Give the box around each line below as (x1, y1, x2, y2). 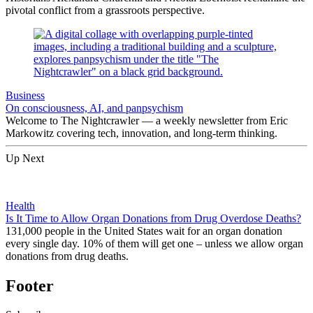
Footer (6, 276, 54, 295)
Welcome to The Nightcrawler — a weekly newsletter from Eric (6, 114, 288, 126)
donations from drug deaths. (6, 249, 131, 262)
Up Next (6, 152, 44, 164)
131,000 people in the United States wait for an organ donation (6, 224, 282, 237)
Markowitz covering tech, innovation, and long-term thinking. (6, 126, 277, 139)
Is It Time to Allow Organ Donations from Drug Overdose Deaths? (6, 212, 301, 224)
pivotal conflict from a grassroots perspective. (6, 3, 205, 16)
